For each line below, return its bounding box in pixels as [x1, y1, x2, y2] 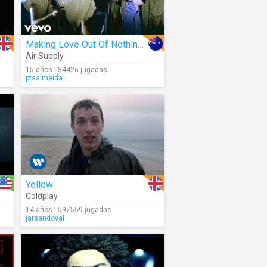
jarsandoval [26, 214, 64, 222]
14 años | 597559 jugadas [26, 206, 111, 214]
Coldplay [26, 191, 58, 201]
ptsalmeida [26, 74, 63, 82]
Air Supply [26, 51, 64, 61]
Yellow [26, 179, 53, 190]
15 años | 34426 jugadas [26, 66, 107, 74]
